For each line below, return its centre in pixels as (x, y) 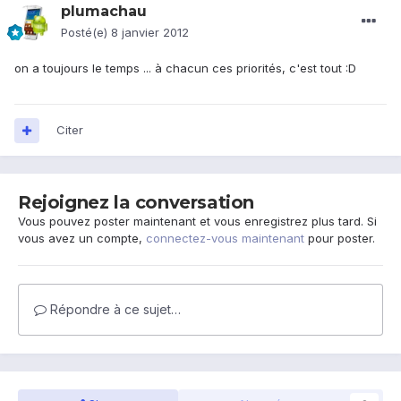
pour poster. (340, 239)
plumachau (104, 12)
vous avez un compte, (82, 239)
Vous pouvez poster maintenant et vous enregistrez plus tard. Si (197, 222)
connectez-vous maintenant (225, 239)
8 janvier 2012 (150, 33)
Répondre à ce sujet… (114, 310)
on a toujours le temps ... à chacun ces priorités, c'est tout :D (185, 68)
